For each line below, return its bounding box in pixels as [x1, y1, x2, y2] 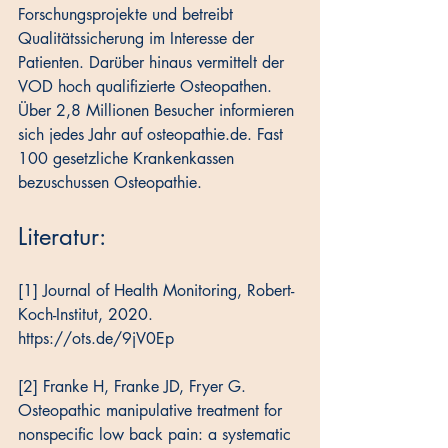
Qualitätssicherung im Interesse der [18, 28, 259, 50]
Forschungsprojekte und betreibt [18, 4, 238, 26]
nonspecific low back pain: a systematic [18, 424, 296, 446]
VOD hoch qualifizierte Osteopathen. [18, 76, 277, 98]
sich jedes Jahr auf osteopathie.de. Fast [18, 124, 288, 146]
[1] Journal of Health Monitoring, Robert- [18, 280, 294, 302]
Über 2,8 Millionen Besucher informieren [18, 100, 299, 122]
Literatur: [18, 221, 106, 253]
